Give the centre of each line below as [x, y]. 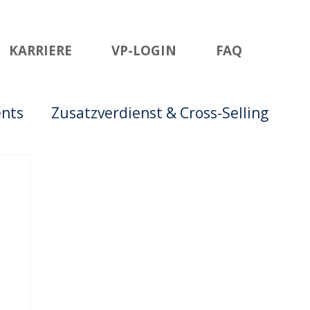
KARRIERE [40, 50]
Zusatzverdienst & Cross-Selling [160, 113]
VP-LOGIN [144, 50]
